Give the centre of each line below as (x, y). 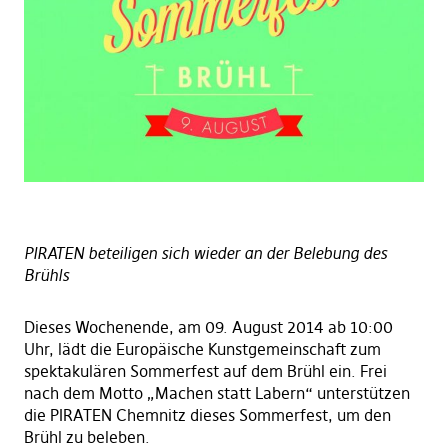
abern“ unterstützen (336, 393)
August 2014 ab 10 (299, 327)
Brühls (46, 275)
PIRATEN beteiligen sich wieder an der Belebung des (205, 253)
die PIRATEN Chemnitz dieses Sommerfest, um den (207, 415)
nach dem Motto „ (89, 393)
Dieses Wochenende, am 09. (125, 327)
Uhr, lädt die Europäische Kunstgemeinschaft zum (202, 349)
